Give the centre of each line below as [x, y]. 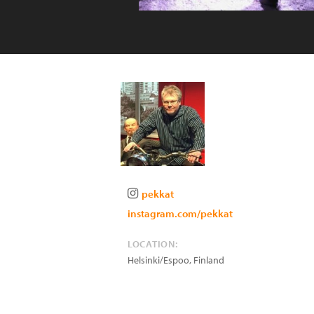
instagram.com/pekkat [180, 213]
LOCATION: [153, 244]
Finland [209, 260]
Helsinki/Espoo [158, 260]
